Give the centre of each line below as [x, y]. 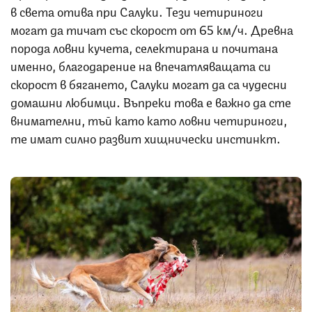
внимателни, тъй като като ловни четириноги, [149, 119]
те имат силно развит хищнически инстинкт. [147, 137]
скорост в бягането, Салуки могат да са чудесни [149, 83]
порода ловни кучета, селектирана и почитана [144, 46]
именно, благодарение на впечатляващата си [141, 64]
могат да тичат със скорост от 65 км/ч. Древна [152, 28]
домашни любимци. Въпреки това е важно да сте [151, 101]
